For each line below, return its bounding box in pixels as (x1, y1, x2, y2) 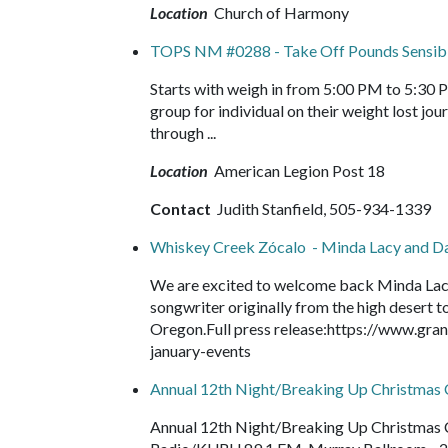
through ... (150, 123, 225, 142)
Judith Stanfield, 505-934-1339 (214, 199, 431, 218)
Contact (150, 199, 214, 218)
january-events (150, 341, 260, 360)
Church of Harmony (211, 3, 349, 22)
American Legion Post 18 (211, 161, 385, 180)
